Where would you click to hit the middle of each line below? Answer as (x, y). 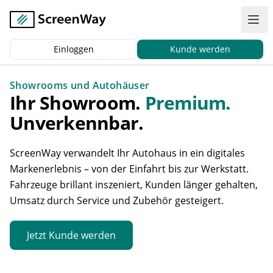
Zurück (29, 58)
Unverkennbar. (77, 123)
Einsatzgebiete (96, 58)
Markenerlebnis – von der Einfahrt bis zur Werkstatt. (129, 169)
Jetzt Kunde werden (71, 235)
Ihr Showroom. (75, 103)
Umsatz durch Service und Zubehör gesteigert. (117, 200)
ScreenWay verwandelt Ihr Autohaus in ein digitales (127, 153)
